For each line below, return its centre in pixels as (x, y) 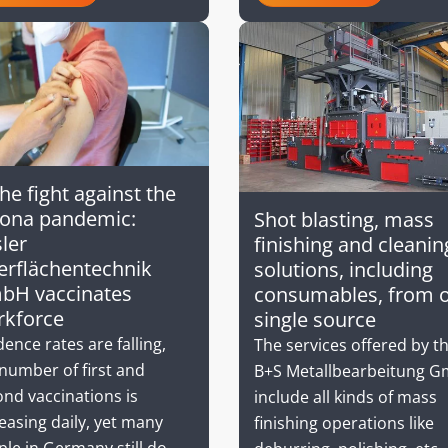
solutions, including (343, 269)
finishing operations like (344, 422)
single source (315, 319)
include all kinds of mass (345, 396)
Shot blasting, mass (344, 219)
